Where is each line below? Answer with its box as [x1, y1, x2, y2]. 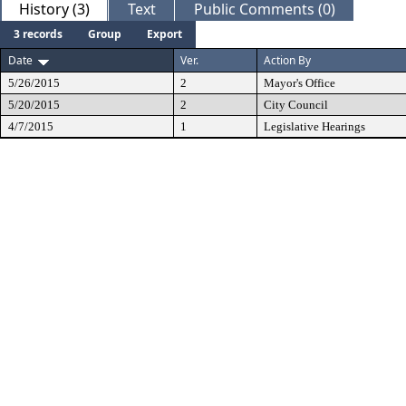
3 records [14, 26, 63, 42]
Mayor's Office [264, 76, 335, 90]
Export [147, 26, 182, 42]
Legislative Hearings [264, 120, 365, 133]
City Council [264, 98, 328, 111]
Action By [264, 53, 311, 68]
